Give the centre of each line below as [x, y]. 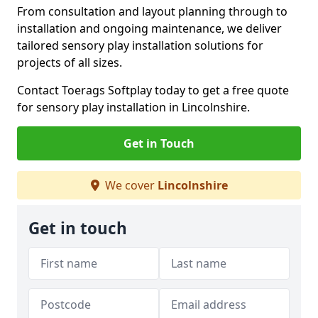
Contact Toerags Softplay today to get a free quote [153, 90]
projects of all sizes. [70, 62]
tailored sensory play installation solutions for [140, 45]
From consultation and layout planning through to [152, 11]
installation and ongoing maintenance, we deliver [149, 28]
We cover [130, 185]
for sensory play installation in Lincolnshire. [133, 107]
